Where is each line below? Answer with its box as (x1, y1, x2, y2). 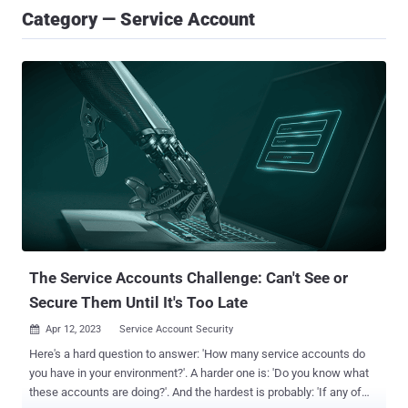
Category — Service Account (22, 8, 255, 30)
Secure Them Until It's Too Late (29, 293, 248, 312)
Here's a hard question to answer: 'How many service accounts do (29, 347, 365, 362)
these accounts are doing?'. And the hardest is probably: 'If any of (29, 385, 362, 400)
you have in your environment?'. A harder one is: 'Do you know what (29, 366, 369, 381)
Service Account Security (119, 323, 233, 336)
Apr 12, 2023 (46, 323, 101, 336)
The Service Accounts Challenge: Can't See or (29, 269, 348, 288)
